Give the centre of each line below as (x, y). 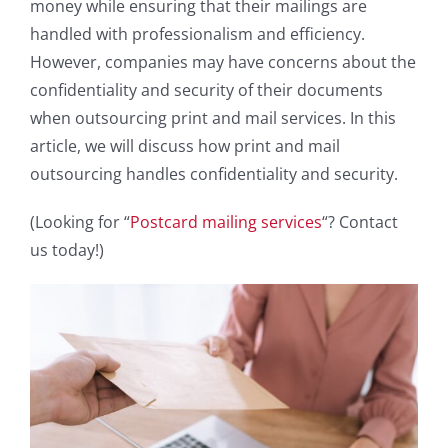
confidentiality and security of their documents (206, 90)
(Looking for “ (80, 222)
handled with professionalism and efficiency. (197, 34)
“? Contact (360, 222)
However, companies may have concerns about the (223, 62)
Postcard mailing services (226, 222)
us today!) (67, 250)
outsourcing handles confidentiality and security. (214, 174)
